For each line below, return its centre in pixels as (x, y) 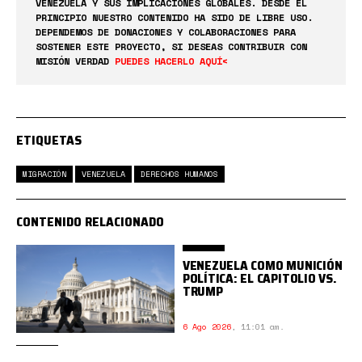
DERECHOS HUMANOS (179, 174)
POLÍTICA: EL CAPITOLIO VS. (259, 278)
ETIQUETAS (49, 140)
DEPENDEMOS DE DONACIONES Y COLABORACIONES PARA (166, 32)
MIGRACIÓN (44, 174)
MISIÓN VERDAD (75, 61)
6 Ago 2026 (206, 326)
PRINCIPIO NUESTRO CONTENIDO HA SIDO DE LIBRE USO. (174, 17)
